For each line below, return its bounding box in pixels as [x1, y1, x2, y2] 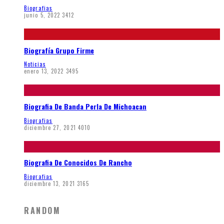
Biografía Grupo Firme [24, 44, 94, 55]
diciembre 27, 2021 [24, 123, 76, 131]
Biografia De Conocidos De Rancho [24, 157, 132, 168]
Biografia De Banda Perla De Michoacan [24, 101, 146, 111]
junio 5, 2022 [24, 11, 60, 19]
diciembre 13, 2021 [24, 179, 75, 187]
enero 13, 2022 [24, 67, 64, 75]
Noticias [24, 60, 46, 68]
